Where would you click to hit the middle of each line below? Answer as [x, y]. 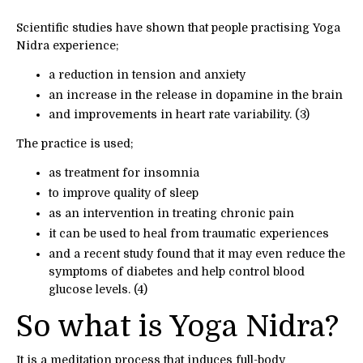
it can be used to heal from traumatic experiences [189, 233]
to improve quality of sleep [124, 193]
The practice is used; [75, 144]
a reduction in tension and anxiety [147, 74]
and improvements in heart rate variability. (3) [179, 115]
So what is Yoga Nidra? [177, 327]
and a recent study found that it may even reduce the [197, 253]
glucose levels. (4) [98, 289]
